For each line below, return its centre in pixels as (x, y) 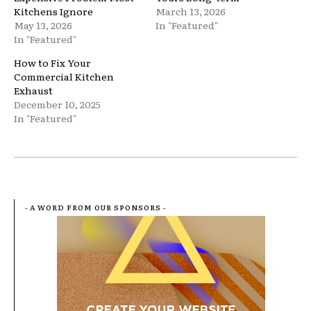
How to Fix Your (52, 62)
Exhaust (33, 90)
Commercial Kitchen (64, 76)
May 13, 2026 (43, 25)
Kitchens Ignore (53, 11)
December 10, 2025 (57, 104)
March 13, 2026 (191, 11)
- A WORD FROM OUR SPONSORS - (95, 207)
